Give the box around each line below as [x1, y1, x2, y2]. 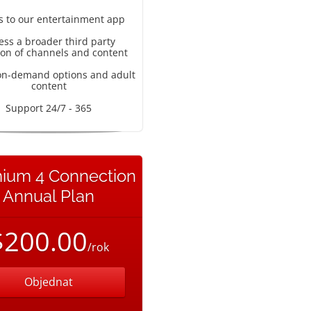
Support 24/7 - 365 [6, 101, 92, 115]
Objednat [24, 274, 73, 289]
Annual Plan [3, 186, 94, 206]
